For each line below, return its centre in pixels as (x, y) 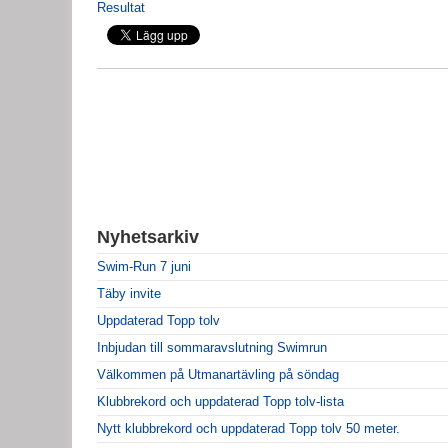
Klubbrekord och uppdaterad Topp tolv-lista (220, 401)
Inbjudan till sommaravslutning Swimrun (212, 347)
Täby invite (129, 293)
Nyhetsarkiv (148, 236)
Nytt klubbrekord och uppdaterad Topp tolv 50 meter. (248, 428)
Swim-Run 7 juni (144, 266)
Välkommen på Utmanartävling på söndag (218, 374)
